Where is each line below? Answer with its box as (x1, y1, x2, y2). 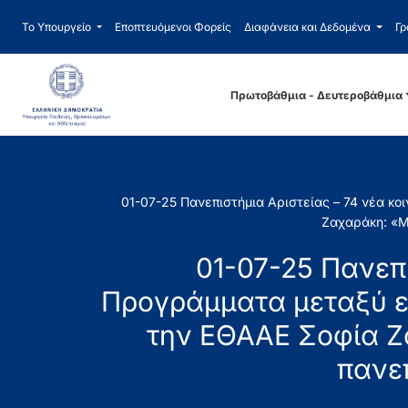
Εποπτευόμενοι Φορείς (115, 20, 232, 34)
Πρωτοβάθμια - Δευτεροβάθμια (230, 87, 403, 102)
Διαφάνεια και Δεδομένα (244, 20, 372, 34)
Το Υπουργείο (21, 20, 91, 34)
